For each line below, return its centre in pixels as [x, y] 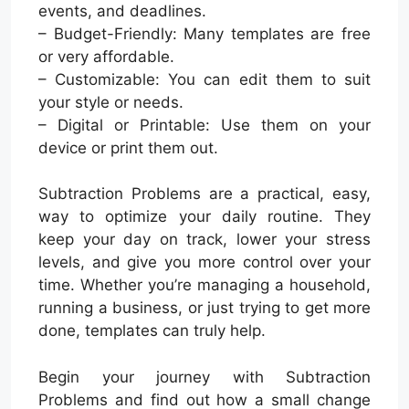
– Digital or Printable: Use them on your [204, 125]
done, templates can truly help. [152, 331]
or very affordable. [106, 56]
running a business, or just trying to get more [204, 308]
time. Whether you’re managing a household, [204, 285]
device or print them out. [128, 147]
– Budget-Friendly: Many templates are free [204, 33]
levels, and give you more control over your [204, 262]
